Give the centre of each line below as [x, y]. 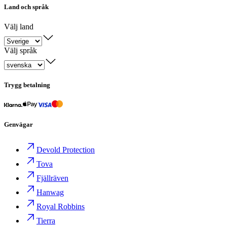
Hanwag [50, 192]
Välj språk [21, 50]
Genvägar [18, 125]
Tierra [46, 220]
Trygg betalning [27, 85]
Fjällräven [52, 178]
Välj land [19, 26]
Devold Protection [66, 149]
